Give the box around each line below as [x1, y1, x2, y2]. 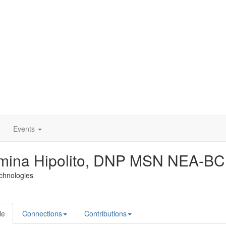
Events [13, 124, 35, 134]
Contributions [84, 208, 127, 218]
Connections [22, 208, 62, 218]
